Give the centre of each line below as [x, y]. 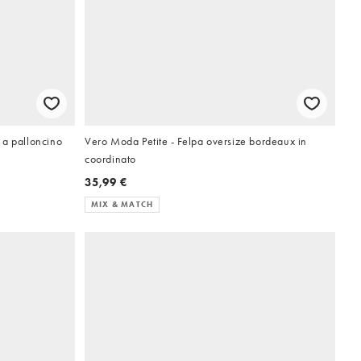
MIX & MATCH [122, 204]
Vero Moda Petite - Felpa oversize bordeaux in [196, 141]
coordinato [110, 158]
